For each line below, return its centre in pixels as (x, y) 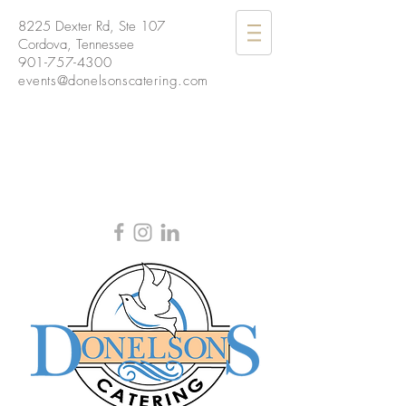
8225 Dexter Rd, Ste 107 (92, 26)
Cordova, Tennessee (76, 44)
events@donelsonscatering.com (113, 81)
